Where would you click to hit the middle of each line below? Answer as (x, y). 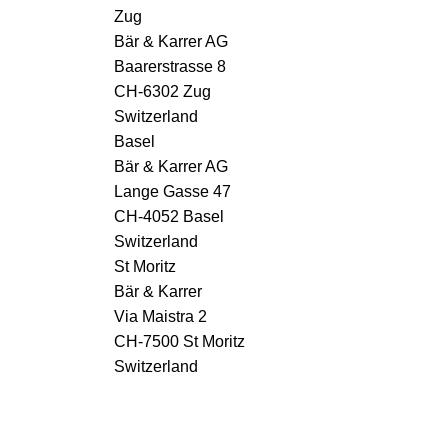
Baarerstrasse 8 (170, 66)
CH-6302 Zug (162, 91)
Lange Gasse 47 (172, 191)
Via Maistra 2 (160, 316)
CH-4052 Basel (169, 216)
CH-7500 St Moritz (179, 341)
